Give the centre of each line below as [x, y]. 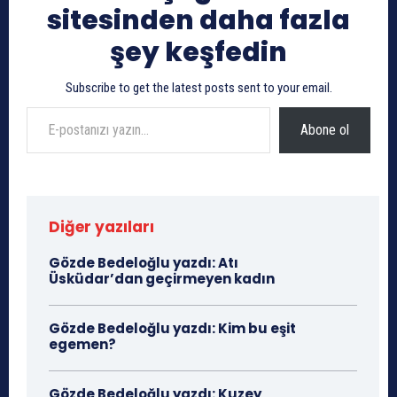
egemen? [82, 345]
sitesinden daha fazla [198, 21]
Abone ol [325, 130]
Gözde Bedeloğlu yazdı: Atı [144, 263]
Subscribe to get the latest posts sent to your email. [198, 88]
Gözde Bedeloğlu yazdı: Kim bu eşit [172, 329]
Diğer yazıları [101, 227]
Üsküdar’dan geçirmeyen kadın [162, 279]
